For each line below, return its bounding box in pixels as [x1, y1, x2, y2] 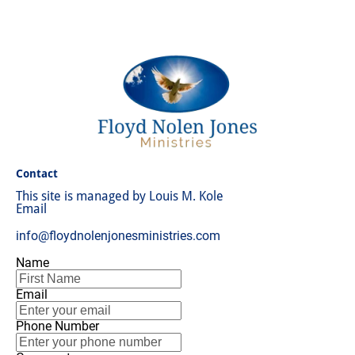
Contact [16, 167, 58, 180]
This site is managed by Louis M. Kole [16, 189, 223, 204]
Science [256, 16, 296, 31]
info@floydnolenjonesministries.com [16, 228, 220, 243]
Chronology [159, 16, 224, 31]
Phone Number [16, 319, 99, 334]
